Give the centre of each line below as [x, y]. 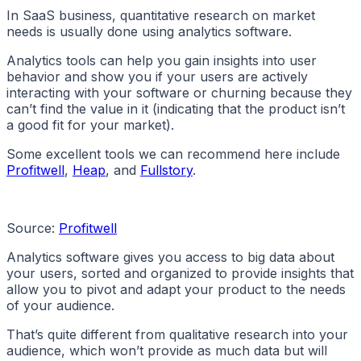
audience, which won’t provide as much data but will [167, 351]
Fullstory [166, 170]
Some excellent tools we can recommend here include [173, 154]
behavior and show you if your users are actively [157, 77]
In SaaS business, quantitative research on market [161, 16]
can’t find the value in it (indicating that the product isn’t [176, 109]
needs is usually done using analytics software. [149, 32]
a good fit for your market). [90, 125]
